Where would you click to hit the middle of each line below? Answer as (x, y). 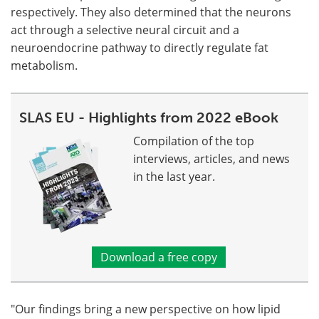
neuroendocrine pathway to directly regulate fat (140, 48)
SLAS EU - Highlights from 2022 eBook (149, 117)
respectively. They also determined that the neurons (151, 12)
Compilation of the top (194, 141)
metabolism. (44, 66)
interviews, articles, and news (211, 159)
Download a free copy (158, 257)
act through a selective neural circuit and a (125, 30)
